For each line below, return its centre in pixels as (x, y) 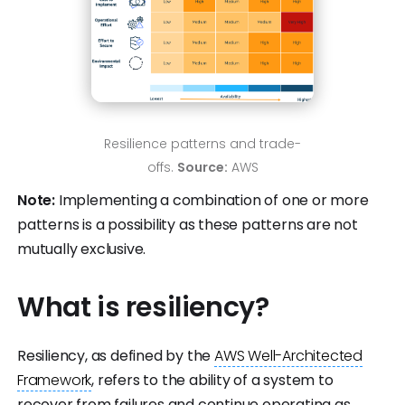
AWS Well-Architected (289, 355)
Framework (55, 380)
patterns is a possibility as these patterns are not (188, 224)
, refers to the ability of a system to (212, 380)
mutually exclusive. (82, 249)
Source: (202, 167)
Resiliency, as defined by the (116, 355)
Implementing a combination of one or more (212, 200)
